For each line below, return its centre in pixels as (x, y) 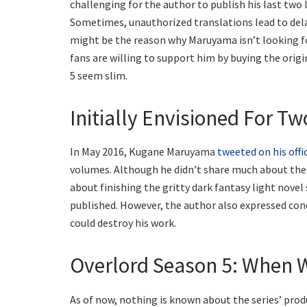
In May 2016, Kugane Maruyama (144, 152)
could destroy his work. (123, 223)
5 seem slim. (99, 75)
